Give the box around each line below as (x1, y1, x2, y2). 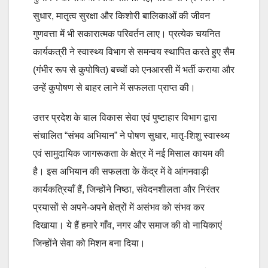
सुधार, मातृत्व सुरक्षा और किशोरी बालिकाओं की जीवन (33, 11, 210, 22)
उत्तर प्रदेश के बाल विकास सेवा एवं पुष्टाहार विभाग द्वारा (33, 112, 217, 123)
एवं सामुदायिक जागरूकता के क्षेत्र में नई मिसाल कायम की (33, 148, 224, 159)
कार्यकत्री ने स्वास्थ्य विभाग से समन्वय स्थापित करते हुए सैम (33, 47, 234, 57)
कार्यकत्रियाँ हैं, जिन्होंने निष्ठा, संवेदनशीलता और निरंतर (33, 184, 220, 195)
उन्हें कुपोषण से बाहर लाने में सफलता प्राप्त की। (33, 83, 196, 93)
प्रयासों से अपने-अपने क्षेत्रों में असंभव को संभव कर (33, 202, 205, 213)
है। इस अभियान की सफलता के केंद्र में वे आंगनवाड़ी (33, 166, 209, 177)
